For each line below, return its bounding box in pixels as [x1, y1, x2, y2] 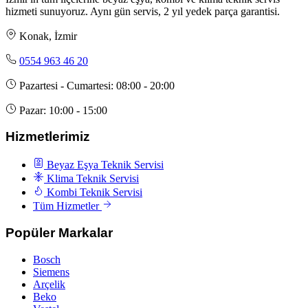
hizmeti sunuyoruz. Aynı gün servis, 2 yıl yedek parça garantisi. [5, 5, 280, 17]
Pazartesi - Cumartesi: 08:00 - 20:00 [19, 79, 175, 91]
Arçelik [33, 278, 65, 290]
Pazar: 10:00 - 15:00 [19, 104, 107, 116]
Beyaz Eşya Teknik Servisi [47, 159, 164, 171]
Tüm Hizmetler [33, 200, 102, 212]
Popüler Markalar [5, 225, 113, 240]
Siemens [33, 265, 69, 278]
